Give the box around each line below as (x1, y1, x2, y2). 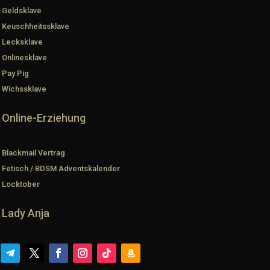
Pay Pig (2, 69, 29, 78)
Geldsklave (2, 6, 42, 16)
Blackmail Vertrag (2, 148, 65, 158)
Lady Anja (2, 207, 49, 220)
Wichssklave (2, 84, 46, 94)
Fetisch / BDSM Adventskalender (2, 164, 120, 174)
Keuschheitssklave (2, 22, 69, 31)
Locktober (2, 180, 40, 189)
